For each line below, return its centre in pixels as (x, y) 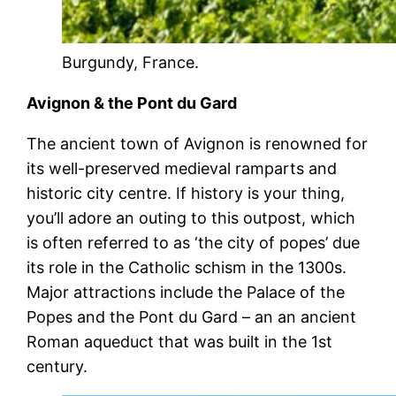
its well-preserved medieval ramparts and (182, 168)
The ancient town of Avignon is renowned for (198, 143)
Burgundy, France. (131, 62)
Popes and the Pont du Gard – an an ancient (192, 316)
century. (57, 366)
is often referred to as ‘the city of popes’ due (194, 242)
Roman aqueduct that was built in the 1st (180, 341)
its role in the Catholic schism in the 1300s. (187, 267)
